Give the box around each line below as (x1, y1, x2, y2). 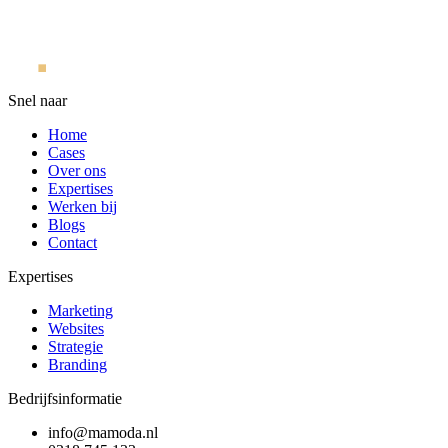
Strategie (48, 337, 103, 355)
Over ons (48, 161, 106, 179)
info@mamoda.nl (48, 423, 158, 441)
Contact (48, 233, 97, 251)
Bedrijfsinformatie (8, 389, 122, 407)
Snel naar (8, 91, 67, 109)
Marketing (48, 301, 113, 319)
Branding (48, 355, 107, 373)
